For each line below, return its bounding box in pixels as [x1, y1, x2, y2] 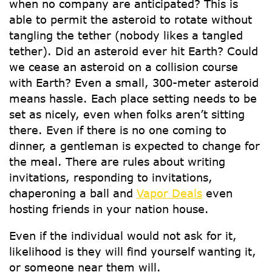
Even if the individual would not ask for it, [9, 229, 237, 242]
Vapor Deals [137, 186, 202, 200]
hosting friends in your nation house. [9, 202, 209, 216]
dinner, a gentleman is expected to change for [9, 139, 260, 152]
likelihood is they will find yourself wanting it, [9, 245, 256, 258]
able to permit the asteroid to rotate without [9, 13, 252, 26]
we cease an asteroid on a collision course [9, 60, 238, 73]
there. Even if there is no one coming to [9, 123, 226, 137]
